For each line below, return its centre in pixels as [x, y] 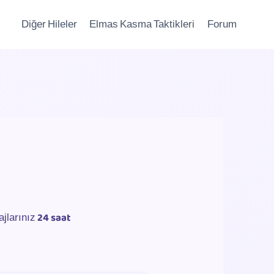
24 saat [54, 218]
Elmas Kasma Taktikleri [142, 24]
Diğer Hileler [50, 24]
